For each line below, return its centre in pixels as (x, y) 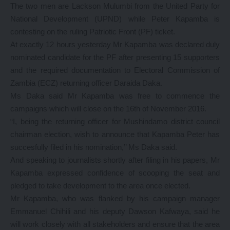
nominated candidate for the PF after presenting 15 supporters (115, 57)
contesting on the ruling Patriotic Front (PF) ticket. (93, 32)
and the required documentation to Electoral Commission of (115, 70)
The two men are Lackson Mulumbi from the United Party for (115, 6)
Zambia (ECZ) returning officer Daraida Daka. (86, 83)
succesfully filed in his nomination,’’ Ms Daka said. (94, 147)
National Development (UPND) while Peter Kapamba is (115, 19)
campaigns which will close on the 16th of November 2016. (108, 109)
